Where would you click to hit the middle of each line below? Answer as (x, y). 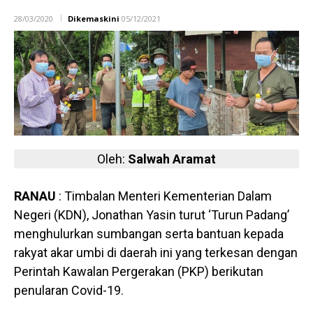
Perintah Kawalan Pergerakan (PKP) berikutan (139, 272)
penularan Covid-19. (69, 291)
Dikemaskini (94, 18)
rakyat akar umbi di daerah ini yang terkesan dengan (156, 253)
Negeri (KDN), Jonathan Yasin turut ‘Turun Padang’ (152, 215)
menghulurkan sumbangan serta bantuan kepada (149, 234)
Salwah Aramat (172, 159)
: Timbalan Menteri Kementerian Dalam (164, 196)
